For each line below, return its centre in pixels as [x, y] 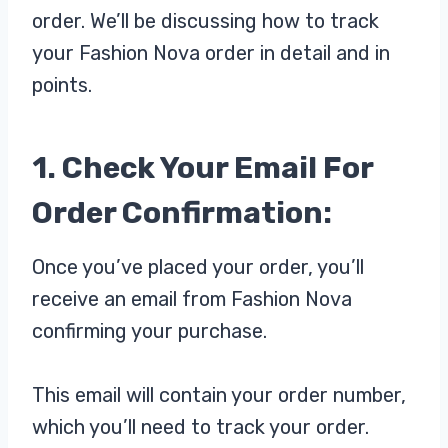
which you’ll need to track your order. [200, 427]
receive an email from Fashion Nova [192, 299]
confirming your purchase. [149, 331]
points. [62, 85]
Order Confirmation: [185, 213]
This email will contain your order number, [219, 395]
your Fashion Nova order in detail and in [211, 53]
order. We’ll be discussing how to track [205, 21]
